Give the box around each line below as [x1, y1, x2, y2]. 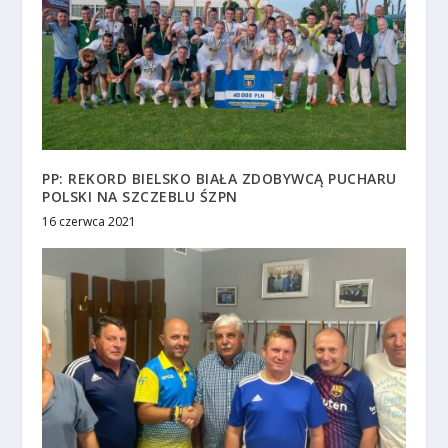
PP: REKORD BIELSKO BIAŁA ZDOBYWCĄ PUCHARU [42, 168, 397, 188]
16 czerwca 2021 [42, 212, 137, 230]
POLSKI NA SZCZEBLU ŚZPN [42, 186, 238, 206]
